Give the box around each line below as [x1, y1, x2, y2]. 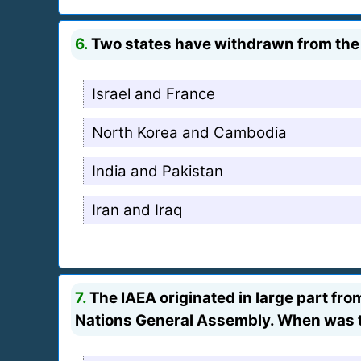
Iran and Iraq [92, 200, 182, 219]
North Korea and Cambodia [92, 122, 287, 142]
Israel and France [92, 84, 215, 103]
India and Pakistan [92, 161, 223, 180]
